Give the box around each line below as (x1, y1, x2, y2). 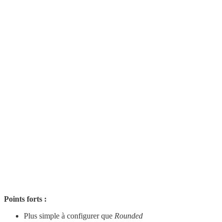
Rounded (114, 212, 143, 221)
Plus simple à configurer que (24, 212, 114, 221)
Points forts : (4, 195, 47, 204)
